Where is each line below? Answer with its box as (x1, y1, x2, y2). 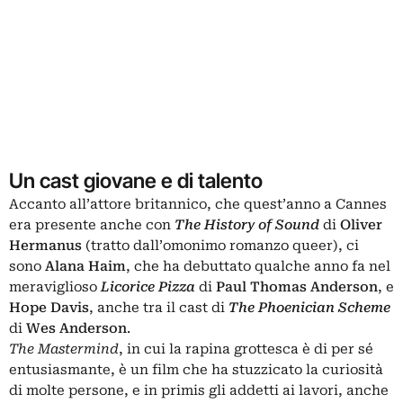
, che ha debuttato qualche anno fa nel (126, 258, 390, 274)
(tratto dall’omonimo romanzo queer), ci (82, 237, 359, 254)
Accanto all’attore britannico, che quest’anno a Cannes (9, 196, 387, 212)
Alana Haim (45, 258, 126, 274)
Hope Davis (9, 300, 89, 316)
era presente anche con (9, 217, 175, 233)
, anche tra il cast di (89, 300, 228, 316)
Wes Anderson (26, 320, 127, 336)
